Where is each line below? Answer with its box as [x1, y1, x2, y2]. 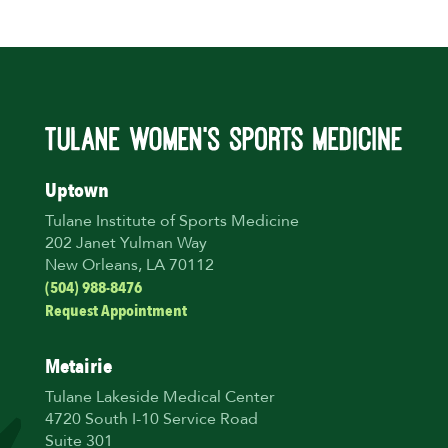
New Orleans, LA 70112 [44, 258, 214, 275]
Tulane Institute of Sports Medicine [44, 214, 299, 231]
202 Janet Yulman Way [44, 236, 207, 253]
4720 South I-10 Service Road [44, 412, 258, 429]
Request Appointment [44, 300, 187, 323]
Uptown [44, 177, 109, 205]
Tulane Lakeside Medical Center [44, 390, 275, 407]
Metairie [44, 353, 112, 381]
